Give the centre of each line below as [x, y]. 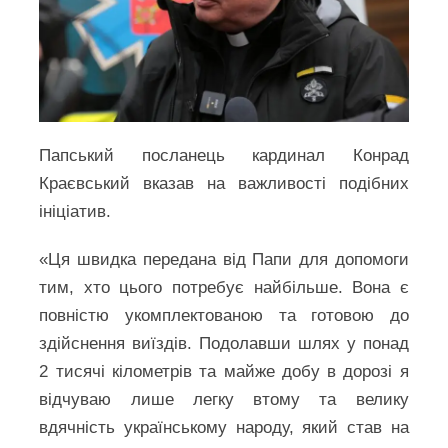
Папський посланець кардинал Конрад [224, 155]
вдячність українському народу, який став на [224, 427]
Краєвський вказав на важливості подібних [224, 183]
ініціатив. [75, 211]
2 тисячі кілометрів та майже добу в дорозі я [224, 371]
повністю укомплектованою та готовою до [224, 315]
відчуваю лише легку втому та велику [224, 399]
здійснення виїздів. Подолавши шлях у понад [224, 343]
